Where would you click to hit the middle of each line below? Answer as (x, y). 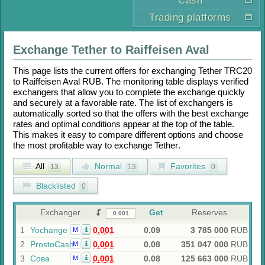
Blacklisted (55, 186)
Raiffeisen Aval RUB (62, 81)
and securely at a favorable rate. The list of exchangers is (123, 103)
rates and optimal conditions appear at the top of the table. (124, 124)
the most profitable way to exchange (84, 145)
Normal (107, 166)
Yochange (49, 230)
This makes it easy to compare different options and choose (128, 135)
